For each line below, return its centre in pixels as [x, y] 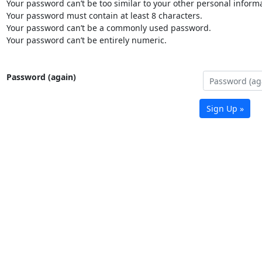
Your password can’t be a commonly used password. [108, 28]
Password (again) [41, 77]
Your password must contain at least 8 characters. [104, 16]
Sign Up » [225, 109]
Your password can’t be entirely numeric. [86, 40]
